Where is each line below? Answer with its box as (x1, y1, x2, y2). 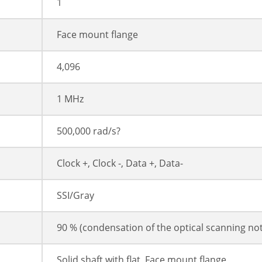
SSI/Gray (57, 189, 94, 202)
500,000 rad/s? (57, 125, 120, 138)
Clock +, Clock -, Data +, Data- (57, 157, 183, 170)
